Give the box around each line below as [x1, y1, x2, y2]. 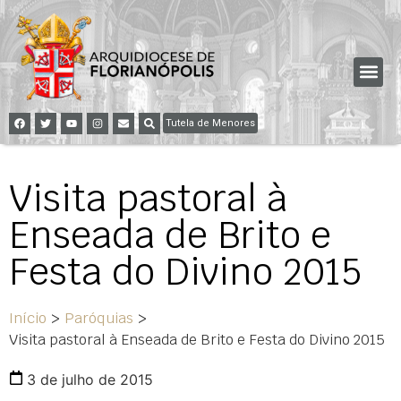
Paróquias [64, 308, 133, 328]
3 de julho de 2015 [27, 370, 153, 388]
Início [9, 308, 47, 328]
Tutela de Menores [166, 116, 255, 129]
